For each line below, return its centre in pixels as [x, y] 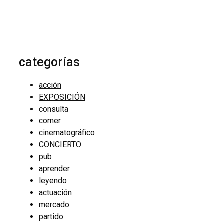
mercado [54, 205]
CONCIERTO [60, 145]
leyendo [53, 181]
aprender [54, 169]
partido [51, 217]
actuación [55, 193]
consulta [54, 109]
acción [50, 85]
